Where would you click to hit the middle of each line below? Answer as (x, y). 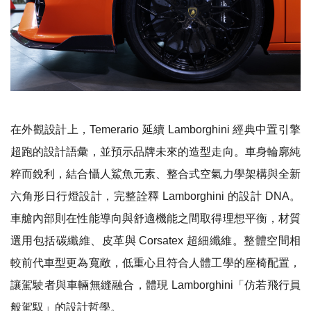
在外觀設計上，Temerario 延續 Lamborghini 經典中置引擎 (155, 129)
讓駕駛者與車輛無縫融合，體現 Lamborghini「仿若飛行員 (155, 285)
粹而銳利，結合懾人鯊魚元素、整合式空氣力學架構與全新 (155, 174)
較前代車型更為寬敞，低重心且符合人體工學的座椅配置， (155, 262)
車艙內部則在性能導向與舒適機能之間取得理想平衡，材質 (155, 218)
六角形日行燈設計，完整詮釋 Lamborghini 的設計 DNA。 (155, 196)
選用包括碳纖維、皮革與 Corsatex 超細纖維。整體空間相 (155, 240)
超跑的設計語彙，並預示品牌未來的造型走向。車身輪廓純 (155, 151)
